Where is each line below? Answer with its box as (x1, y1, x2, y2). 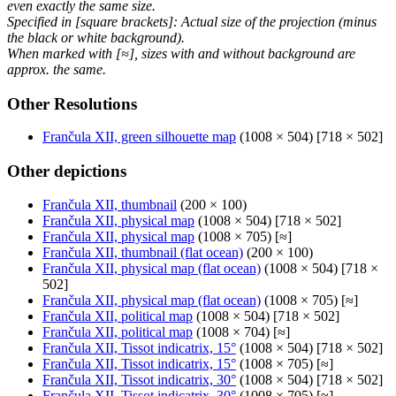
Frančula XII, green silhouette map (42, 129, 236, 145)
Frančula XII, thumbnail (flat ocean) (42, 244, 243, 260)
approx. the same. (7, 61, 106, 77)
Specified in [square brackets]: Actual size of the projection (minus (7, 13, 377, 29)
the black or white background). (7, 29, 185, 45)
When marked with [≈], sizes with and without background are (7, 45, 355, 61)
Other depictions (7, 162, 126, 180)
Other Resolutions (7, 94, 137, 113)
